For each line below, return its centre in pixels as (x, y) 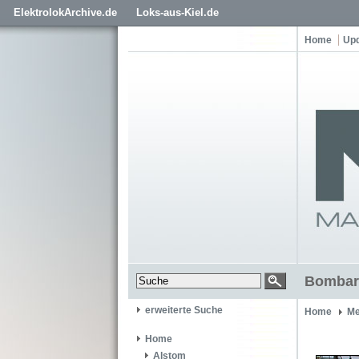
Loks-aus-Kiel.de (177, 12)
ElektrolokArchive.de (65, 12)
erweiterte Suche (184, 311)
